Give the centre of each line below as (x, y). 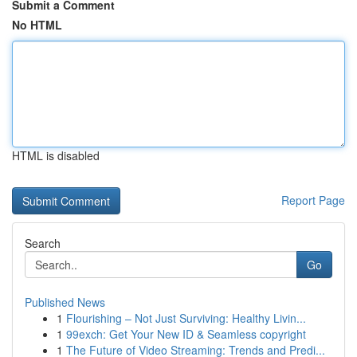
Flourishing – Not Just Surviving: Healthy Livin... (186, 318)
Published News (65, 302)
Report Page (313, 200)
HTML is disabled (56, 155)
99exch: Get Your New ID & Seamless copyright (186, 334)
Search (43, 243)
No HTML (37, 25)
